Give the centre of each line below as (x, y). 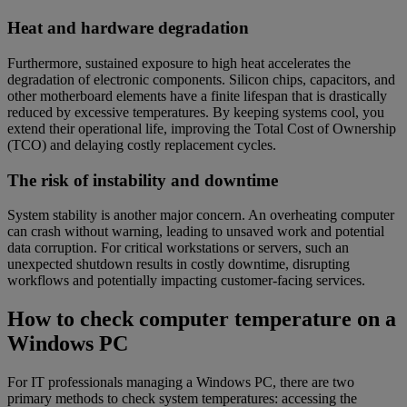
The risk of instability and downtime (143, 180)
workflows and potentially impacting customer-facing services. (186, 281)
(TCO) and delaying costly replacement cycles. (142, 144)
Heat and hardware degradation (128, 28)
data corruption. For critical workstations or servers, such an (178, 248)
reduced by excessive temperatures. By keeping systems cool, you (196, 112)
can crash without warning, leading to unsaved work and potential (196, 232)
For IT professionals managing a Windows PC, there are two (181, 382)
